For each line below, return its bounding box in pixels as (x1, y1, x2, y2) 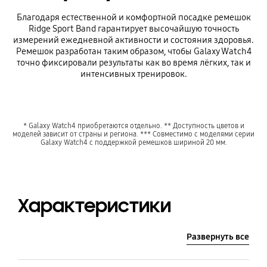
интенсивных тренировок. (80, 69, 187, 80)
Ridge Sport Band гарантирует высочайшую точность (28, 23, 239, 35)
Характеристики (17, 194, 171, 218)
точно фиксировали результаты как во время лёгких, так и (16, 57, 251, 69)
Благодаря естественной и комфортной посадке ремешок (16, 12, 251, 23)
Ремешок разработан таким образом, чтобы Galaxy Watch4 (15, 46, 252, 57)
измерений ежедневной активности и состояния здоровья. (13, 35, 254, 46)
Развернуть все (187, 231, 250, 243)
